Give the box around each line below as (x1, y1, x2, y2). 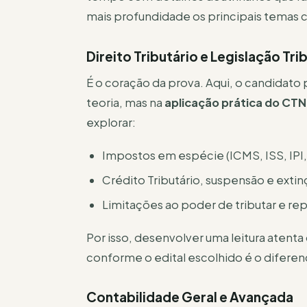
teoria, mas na (86, 95, 164, 110)
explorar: (86, 115, 136, 130)
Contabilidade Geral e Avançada (86, 288, 293, 306)
